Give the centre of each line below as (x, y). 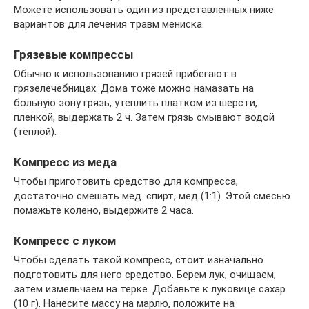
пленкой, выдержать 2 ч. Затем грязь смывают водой (144, 117)
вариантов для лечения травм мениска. (109, 24)
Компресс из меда (65, 162)
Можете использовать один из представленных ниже (144, 9)
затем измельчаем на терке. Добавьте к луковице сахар (150, 289)
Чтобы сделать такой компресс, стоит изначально (139, 260)
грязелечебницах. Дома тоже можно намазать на (134, 88)
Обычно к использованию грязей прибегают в (125, 73)
